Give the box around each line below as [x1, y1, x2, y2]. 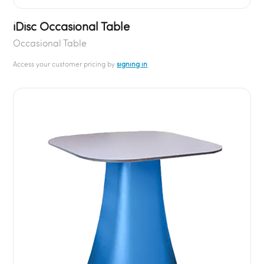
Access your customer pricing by [13, 59, 117, 68]
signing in [117, 59, 148, 68]
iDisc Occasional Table [13, 18, 130, 34]
